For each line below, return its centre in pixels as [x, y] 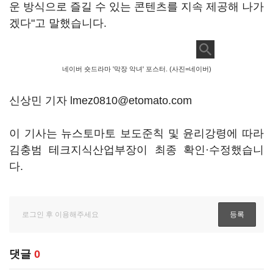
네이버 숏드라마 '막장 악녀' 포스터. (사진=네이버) [136, 69]
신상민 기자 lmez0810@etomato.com [101, 101]
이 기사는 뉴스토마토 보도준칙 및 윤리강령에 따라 [136, 133]
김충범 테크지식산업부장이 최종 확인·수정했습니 [136, 150]
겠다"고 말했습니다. [59, 23]
